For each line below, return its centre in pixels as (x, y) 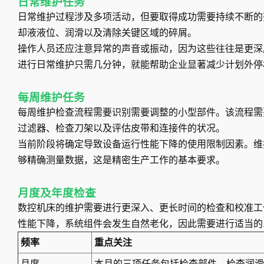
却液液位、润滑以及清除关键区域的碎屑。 (107, 33)
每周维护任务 (51, 98)
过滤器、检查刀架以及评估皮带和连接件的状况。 (121, 128)
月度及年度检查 (57, 194)
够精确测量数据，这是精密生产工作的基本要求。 (121, 160)
